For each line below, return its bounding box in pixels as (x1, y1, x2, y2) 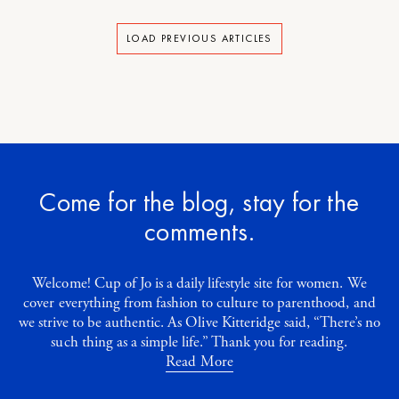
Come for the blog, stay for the (39, 185, 360, 220)
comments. (143, 215, 256, 249)
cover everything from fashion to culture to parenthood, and (23, 293, 376, 313)
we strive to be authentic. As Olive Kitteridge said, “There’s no (18, 313, 381, 333)
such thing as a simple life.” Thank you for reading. (51, 332, 348, 353)
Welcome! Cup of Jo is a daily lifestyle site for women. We (32, 273, 367, 294)
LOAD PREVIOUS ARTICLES (126, 31, 273, 46)
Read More (166, 352, 233, 372)
